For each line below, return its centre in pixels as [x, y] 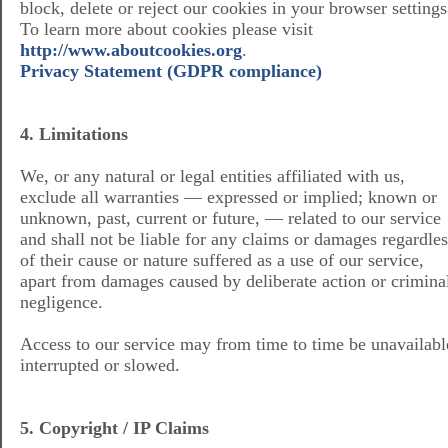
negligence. [61, 302]
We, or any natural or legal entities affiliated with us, [212, 176]
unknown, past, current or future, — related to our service [230, 218]
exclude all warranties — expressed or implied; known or [228, 197]
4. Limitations [74, 134]
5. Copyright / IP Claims [114, 428]
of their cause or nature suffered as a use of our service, [222, 260]
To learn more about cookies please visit [166, 29]
